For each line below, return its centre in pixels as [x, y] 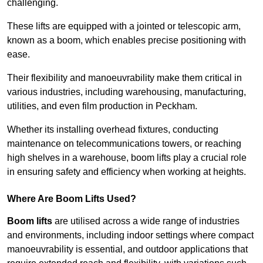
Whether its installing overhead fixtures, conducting [113, 130]
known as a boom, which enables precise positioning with [127, 41]
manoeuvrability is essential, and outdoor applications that [127, 249]
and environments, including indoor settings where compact [130, 235]
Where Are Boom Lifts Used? [72, 199]
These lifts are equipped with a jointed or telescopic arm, [124, 26]
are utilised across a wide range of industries [146, 221]
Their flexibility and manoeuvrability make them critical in [124, 78]
